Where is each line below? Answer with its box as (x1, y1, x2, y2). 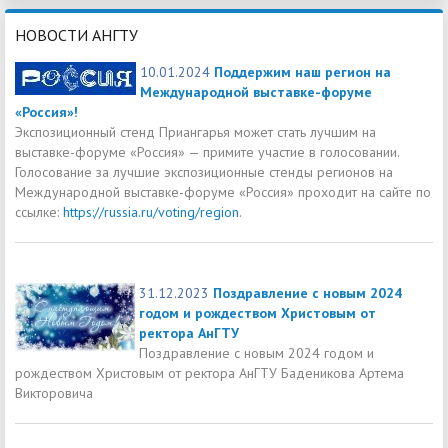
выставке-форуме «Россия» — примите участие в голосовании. (15, 142, 400, 161)
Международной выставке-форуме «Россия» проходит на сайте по (15, 182, 431, 201)
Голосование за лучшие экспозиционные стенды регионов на (15, 162, 393, 181)
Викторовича (15, 383, 93, 402)
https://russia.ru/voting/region (63, 202, 239, 221)
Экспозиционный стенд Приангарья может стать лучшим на (15, 122, 376, 141)
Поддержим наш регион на (214, 62, 391, 81)
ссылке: (15, 202, 63, 221)
